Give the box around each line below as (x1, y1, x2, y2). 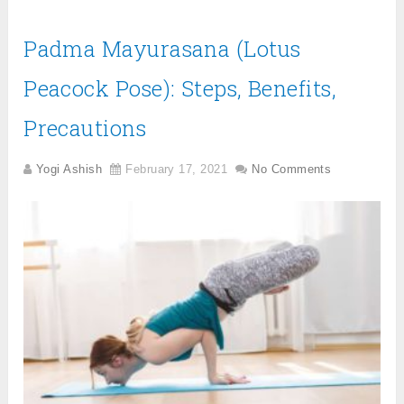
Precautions (23, 113, 147, 142)
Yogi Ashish (36, 161, 102, 176)
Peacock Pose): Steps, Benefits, (23, 73, 337, 103)
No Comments (252, 161, 332, 176)
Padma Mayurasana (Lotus (23, 33, 301, 63)
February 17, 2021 (125, 161, 227, 176)
